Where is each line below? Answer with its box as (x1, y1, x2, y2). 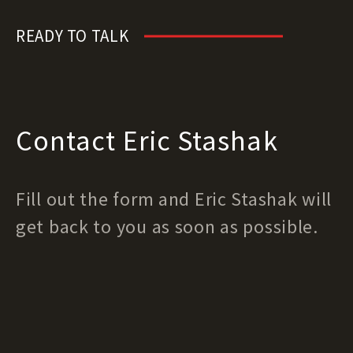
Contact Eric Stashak (16, 122, 278, 158)
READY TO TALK (16, 24, 129, 46)
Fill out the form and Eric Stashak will (16, 186, 333, 211)
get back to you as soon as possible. (16, 214, 318, 239)
